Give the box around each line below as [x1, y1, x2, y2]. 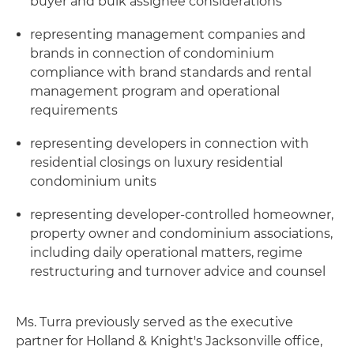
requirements [30, 103, 118, 118]
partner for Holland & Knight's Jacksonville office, [16, 333, 322, 348]
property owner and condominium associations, [30, 226, 333, 241]
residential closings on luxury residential [30, 155, 283, 170]
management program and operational [30, 84, 280, 99]
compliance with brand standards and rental [30, 65, 311, 80]
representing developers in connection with [30, 136, 309, 151]
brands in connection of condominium [30, 46, 274, 61]
